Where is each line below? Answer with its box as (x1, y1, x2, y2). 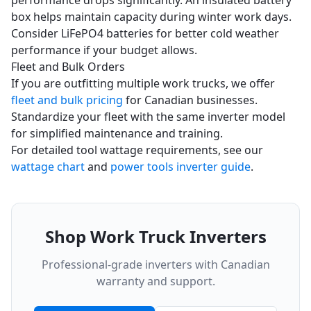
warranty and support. (96, 274, 215, 289)
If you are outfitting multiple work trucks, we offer (11, 76, 275, 91)
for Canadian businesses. (123, 92, 258, 108)
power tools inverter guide (110, 159, 251, 174)
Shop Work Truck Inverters (44, 225, 267, 248)
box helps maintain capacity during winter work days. (11, 9, 292, 24)
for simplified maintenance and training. (11, 126, 223, 141)
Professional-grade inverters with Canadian (41, 257, 270, 272)
